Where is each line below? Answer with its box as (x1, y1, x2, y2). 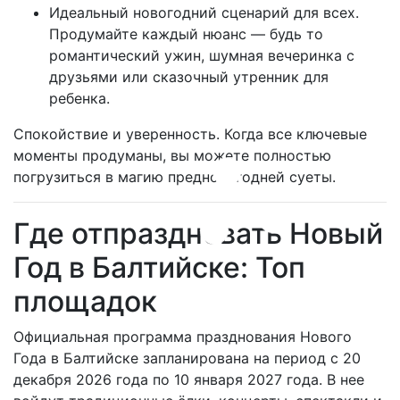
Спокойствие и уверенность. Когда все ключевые (13, 125, 367, 143)
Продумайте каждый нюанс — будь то (49, 25, 323, 43)
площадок (13, 284, 157, 319)
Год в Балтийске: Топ (13, 250, 305, 285)
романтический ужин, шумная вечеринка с (49, 46, 354, 64)
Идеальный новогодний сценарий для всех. (49, 4, 359, 21)
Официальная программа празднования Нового (13, 328, 352, 346)
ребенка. (49, 89, 110, 107)
